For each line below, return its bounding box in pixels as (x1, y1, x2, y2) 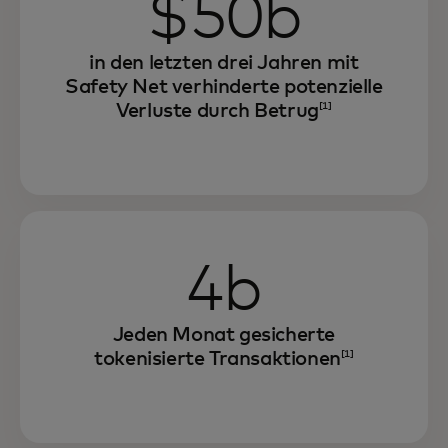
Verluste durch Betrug (116, 101, 319, 121)
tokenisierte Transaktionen (94, 349, 341, 369)
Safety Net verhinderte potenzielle (65, 77, 383, 97)
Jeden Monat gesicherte (112, 325, 336, 345)
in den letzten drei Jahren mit (89, 53, 359, 73)
